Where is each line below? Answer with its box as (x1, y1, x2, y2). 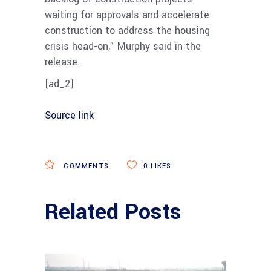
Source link (45, 108, 94, 122)
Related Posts (45, 195, 181, 227)
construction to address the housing (45, 23, 210, 38)
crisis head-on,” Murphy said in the (45, 39, 201, 53)
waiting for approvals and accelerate (45, 7, 209, 22)
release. (45, 54, 80, 69)
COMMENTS (61, 161, 109, 171)
